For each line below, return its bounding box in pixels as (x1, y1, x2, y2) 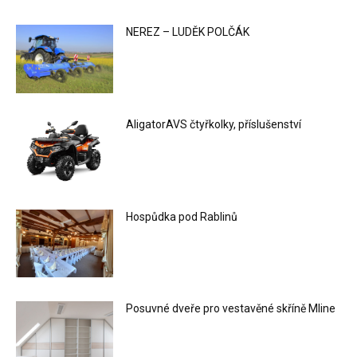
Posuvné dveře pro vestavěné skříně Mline (126, 302, 336, 316)
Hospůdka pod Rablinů (126, 210, 238, 223)
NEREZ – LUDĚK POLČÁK (126, 25, 250, 39)
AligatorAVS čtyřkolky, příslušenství (126, 117, 302, 131)
